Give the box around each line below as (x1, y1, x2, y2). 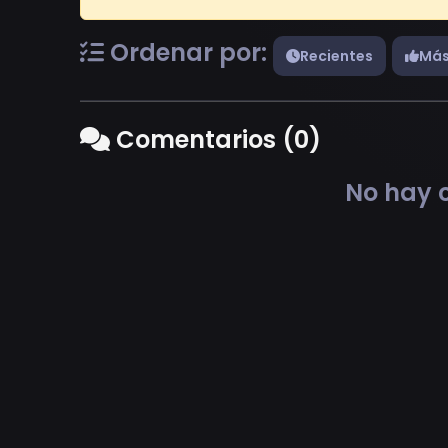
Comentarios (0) (110, 122, 321, 156)
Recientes (300, 45, 373, 66)
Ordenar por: (104, 35, 273, 69)
